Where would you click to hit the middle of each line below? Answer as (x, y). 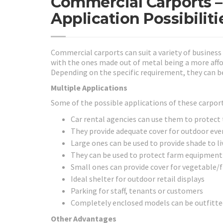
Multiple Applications (89, 87)
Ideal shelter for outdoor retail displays (138, 178)
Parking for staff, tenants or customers (137, 190)
